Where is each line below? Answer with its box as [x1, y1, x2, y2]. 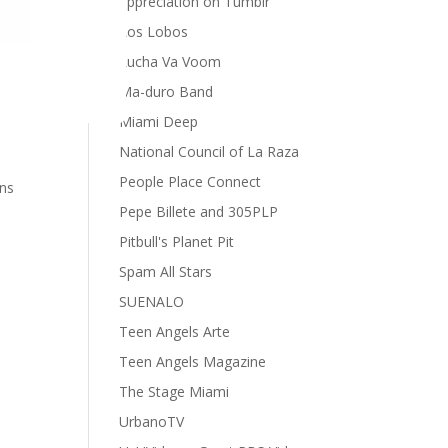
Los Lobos [119, 22, 189, 41]
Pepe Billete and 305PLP [119, 202, 279, 221]
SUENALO [119, 292, 185, 311]
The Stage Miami [119, 382, 230, 401]
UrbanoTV [119, 412, 185, 431]
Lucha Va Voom [119, 52, 222, 71]
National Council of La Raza [119, 142, 300, 161]
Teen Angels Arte [119, 322, 231, 341]
